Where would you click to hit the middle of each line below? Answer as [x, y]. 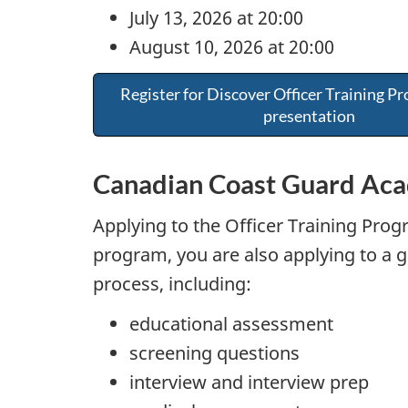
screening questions [214, 352]
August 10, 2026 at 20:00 [232, 47]
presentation [309, 115]
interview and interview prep [249, 382]
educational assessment [231, 323]
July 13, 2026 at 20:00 [216, 18]
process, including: [172, 284]
